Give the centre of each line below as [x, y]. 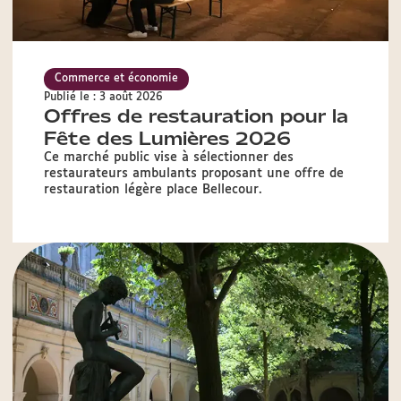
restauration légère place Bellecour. [153, 189]
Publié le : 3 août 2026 [103, 97]
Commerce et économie [116, 79]
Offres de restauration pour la [196, 115]
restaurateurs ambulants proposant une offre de [194, 173]
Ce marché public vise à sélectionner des [169, 157]
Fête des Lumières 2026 [167, 138]
